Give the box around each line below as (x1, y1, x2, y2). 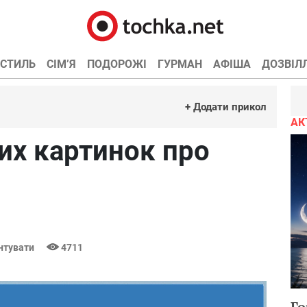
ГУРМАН (157, 58, 202, 71)
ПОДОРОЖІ (86, 58, 147, 71)
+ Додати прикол (185, 101, 267, 113)
